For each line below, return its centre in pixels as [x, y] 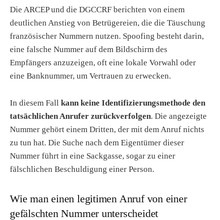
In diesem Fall [35, 103]
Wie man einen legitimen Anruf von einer [98, 199]
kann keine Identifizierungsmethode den [133, 103]
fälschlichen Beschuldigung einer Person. [82, 169]
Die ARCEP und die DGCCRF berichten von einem [97, 10]
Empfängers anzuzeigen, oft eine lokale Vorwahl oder [103, 63]
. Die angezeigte [179, 116]
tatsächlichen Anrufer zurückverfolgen [80, 116]
